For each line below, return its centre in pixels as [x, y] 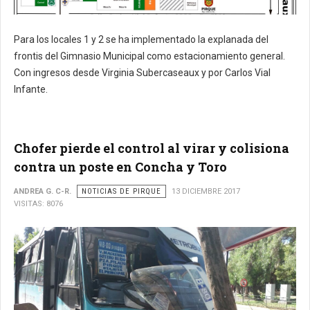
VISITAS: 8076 [38, 203]
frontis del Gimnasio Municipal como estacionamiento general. [149, 56]
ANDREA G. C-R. [43, 191]
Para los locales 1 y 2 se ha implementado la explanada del [141, 39]
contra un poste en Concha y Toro [120, 166]
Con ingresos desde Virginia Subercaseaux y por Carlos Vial [142, 72]
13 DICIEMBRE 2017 [206, 191]
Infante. [31, 89]
